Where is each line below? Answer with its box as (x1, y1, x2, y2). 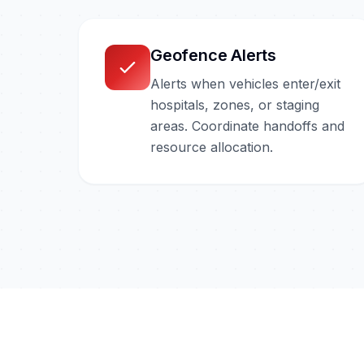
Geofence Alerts (150, 45, 276, 65)
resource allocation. (150, 138, 273, 155)
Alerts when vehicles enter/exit (150, 75, 340, 92)
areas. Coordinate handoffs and (150, 117, 344, 134)
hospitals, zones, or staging (150, 96, 319, 113)
